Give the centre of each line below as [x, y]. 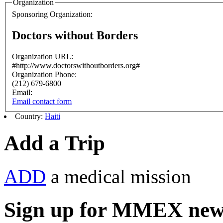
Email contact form [42, 101]
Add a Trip [55, 143]
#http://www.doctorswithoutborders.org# [76, 65]
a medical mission [118, 176]
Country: [30, 116]
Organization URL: [44, 56]
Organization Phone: [45, 74]
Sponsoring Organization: [53, 14]
